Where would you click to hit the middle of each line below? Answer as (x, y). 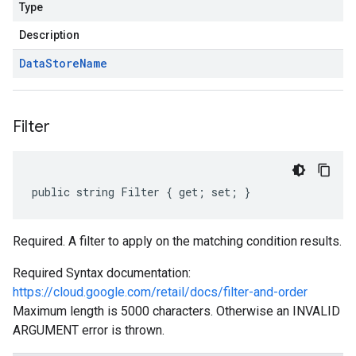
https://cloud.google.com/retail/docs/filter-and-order (160, 292)
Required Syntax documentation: (102, 273)
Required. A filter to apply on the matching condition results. (177, 241)
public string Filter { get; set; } (141, 192)
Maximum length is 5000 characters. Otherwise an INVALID (176, 311)
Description (49, 35)
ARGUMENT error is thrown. (89, 330)
